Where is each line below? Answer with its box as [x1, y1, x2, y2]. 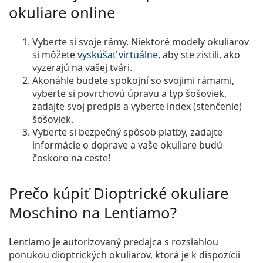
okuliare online [9, 2, 115, 23]
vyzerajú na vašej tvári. [32, 60, 132, 74]
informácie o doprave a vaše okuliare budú [32, 138, 222, 151]
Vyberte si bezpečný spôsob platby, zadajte [32, 125, 222, 139]
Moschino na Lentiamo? [9, 202, 177, 223]
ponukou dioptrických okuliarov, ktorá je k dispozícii [9, 248, 240, 261]
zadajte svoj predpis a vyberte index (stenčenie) [32, 99, 242, 113]
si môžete [32, 48, 77, 61]
